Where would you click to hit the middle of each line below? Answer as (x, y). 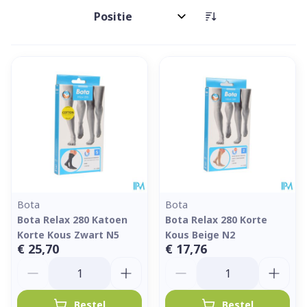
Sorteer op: (118, 22)
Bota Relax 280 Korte (216, 220)
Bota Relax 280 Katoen (72, 220)
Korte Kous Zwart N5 (68, 235)
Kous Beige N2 (200, 235)
